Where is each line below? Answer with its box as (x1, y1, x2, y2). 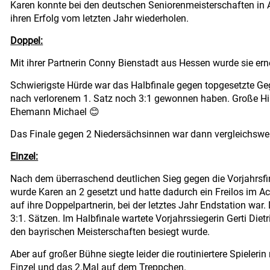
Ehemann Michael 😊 (10, 106, 100, 118)
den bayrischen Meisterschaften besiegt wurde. (10, 226, 210, 237)
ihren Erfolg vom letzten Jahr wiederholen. (10, 13, 189, 24)
